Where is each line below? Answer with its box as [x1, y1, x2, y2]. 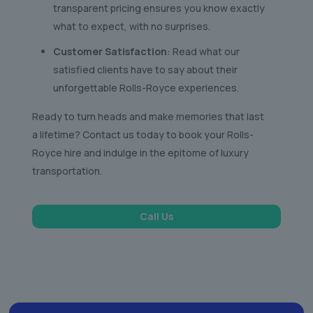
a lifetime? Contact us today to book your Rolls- [31, 128, 254, 142]
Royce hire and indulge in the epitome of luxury [31, 146, 249, 160]
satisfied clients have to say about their [52, 63, 238, 77]
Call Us [140, 210, 173, 224]
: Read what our [166, 45, 240, 59]
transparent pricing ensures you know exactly [52, 1, 265, 15]
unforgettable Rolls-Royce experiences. [52, 81, 239, 95]
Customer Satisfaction [52, 45, 167, 59]
